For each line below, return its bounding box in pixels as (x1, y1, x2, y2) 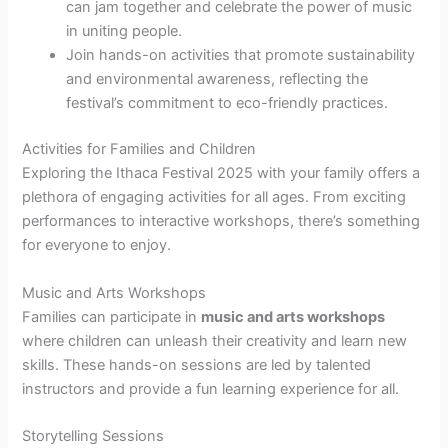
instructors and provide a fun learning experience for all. (22, 379, 400, 398)
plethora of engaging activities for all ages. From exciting (22, 188, 407, 207)
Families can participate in (22, 307, 202, 326)
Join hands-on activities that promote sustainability (66, 46, 416, 65)
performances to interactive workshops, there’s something (22, 212, 421, 231)
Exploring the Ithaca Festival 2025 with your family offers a (22, 164, 421, 183)
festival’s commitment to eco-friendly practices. (66, 94, 389, 113)
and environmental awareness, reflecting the (66, 70, 369, 89)
